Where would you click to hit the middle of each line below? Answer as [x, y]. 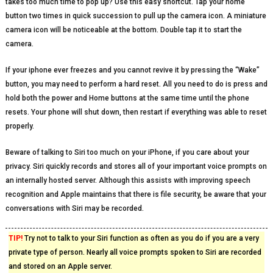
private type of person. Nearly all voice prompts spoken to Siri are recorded [135, 252]
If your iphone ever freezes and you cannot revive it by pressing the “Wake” [132, 70]
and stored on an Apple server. [60, 266]
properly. [19, 126]
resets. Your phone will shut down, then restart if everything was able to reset [136, 112]
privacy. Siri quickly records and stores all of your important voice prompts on [136, 166]
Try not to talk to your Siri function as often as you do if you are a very [140, 238]
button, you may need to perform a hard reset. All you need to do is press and [136, 84]
